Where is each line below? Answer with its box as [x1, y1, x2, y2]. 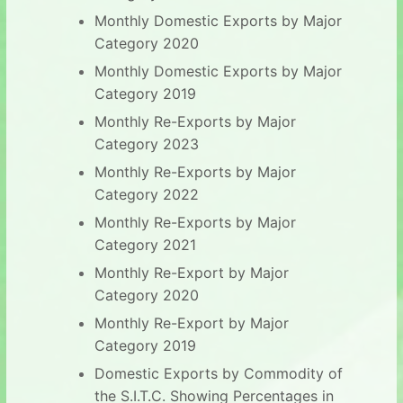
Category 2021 [94, 235, 196, 254]
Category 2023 [94, 134, 199, 153]
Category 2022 [94, 184, 199, 203]
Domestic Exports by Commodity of [94, 363, 343, 382]
